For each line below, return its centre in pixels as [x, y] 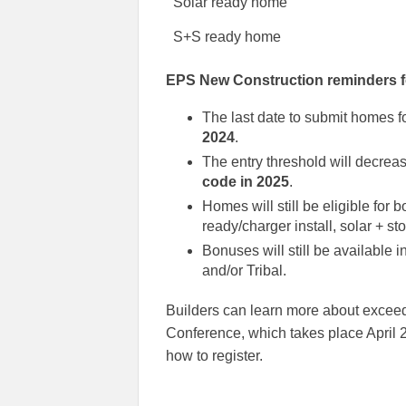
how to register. [214, 356]
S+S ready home [227, 37]
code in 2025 [246, 182]
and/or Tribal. [244, 271]
